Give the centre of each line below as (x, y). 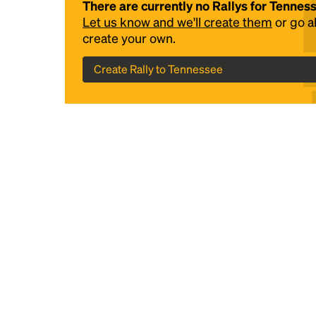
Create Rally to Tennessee (158, 69)
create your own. (129, 38)
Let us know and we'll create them (177, 22)
